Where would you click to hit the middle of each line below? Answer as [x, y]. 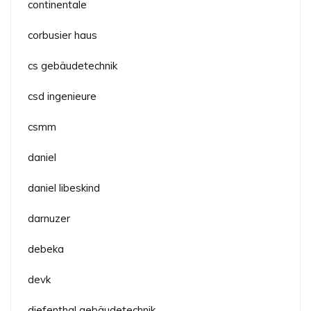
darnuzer [49, 218]
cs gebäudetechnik [73, 65]
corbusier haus [62, 35]
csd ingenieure [62, 96]
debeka [46, 249]
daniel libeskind [64, 187]
